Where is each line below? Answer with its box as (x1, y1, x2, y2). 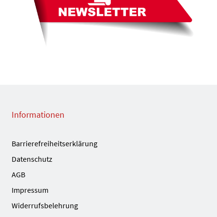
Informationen (12, 109, 64, 121)
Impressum (12, 185, 48, 195)
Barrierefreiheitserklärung (12, 139, 97, 149)
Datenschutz (12, 154, 52, 164)
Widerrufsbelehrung (12, 201, 78, 211)
